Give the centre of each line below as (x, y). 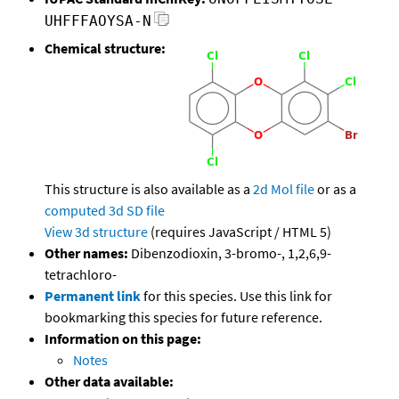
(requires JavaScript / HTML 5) (240, 232)
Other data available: (109, 382)
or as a (335, 189)
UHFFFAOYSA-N (98, 21)
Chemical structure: (105, 49)
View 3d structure (96, 232)
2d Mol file (284, 189)
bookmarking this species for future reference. (183, 318)
